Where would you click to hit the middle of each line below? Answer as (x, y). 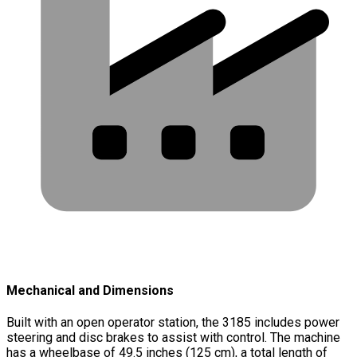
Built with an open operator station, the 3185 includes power (173, 323)
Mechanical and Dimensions (90, 291)
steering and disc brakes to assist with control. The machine (173, 338)
